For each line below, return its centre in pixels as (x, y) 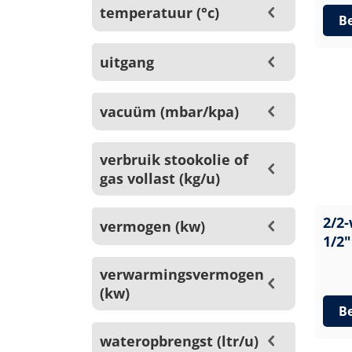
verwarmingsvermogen (182, 274)
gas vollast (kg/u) (160, 178)
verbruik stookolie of (174, 159)
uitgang (127, 62)
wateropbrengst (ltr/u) (179, 341)
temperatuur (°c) (159, 13)
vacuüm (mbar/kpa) (169, 112)
